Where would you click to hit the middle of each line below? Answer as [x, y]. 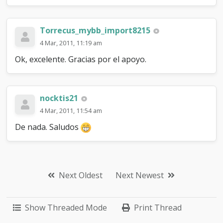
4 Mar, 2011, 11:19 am [71, 43]
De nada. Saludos [48, 127]
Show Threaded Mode [66, 208]
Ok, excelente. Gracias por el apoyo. [81, 59]
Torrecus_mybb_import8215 [95, 30]
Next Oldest [81, 175]
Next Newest [140, 175]
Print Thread [158, 208]
